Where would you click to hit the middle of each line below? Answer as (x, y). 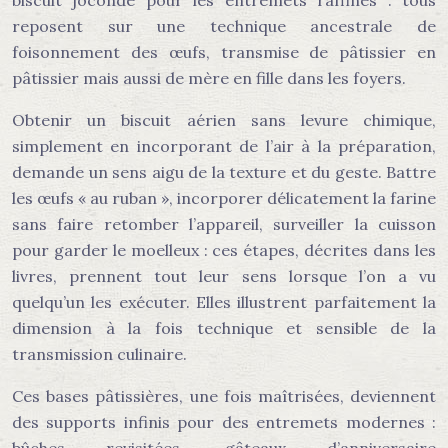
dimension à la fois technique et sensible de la (224, 328)
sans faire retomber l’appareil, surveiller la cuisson (224, 224)
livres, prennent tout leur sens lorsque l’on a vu (224, 276)
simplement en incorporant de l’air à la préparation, (224, 146)
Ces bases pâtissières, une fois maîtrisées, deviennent (224, 396)
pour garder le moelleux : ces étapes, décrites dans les (224, 250)
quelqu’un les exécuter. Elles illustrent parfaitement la (224, 302)
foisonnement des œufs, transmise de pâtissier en (224, 52)
